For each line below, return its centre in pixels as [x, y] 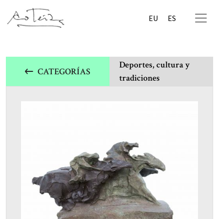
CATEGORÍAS [64, 71]
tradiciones [140, 78]
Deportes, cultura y [154, 65]
